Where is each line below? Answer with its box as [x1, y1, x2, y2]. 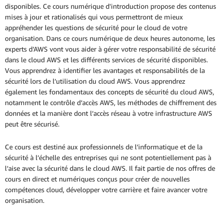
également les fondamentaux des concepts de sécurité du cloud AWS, [5, 88, 214, 96]
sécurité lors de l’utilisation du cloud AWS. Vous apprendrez [5, 77, 185, 86]
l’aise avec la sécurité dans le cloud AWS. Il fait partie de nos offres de [5, 164, 215, 173]
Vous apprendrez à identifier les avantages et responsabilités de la [5, 66, 205, 75]
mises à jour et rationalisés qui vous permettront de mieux [5, 13, 183, 21]
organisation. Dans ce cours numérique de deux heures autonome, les [5, 34, 215, 43]
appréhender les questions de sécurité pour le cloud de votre [5, 23, 187, 32]
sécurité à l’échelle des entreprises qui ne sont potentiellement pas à [5, 153, 211, 162]
